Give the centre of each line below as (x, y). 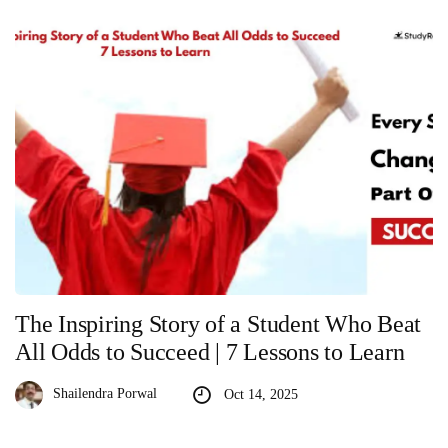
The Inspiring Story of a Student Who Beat (218, 323)
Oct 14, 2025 (260, 394)
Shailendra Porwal (105, 393)
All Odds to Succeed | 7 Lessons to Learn (210, 351)
